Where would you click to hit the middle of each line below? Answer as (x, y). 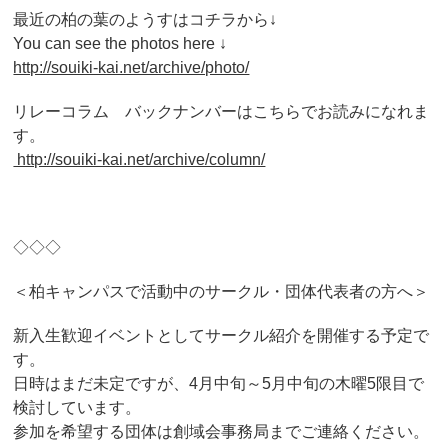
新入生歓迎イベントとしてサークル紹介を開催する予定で (221, 335)
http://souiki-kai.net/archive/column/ (139, 159)
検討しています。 (77, 407)
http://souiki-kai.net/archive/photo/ (131, 67)
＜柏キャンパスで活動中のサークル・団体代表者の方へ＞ (221, 291)
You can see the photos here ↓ (120, 43)
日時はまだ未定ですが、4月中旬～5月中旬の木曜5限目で (219, 383)
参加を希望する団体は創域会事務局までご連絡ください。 (221, 431)
